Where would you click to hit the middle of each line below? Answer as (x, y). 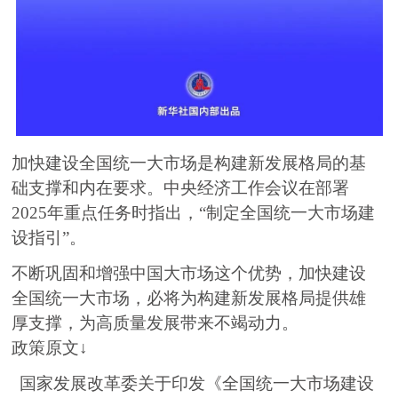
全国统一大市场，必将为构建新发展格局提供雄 (189, 298)
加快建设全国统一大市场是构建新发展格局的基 (189, 163)
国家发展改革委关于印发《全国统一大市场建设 (197, 384)
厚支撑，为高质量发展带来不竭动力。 (155, 323)
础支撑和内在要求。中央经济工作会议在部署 (181, 188)
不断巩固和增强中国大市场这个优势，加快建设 (189, 274)
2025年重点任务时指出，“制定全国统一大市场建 (194, 213)
